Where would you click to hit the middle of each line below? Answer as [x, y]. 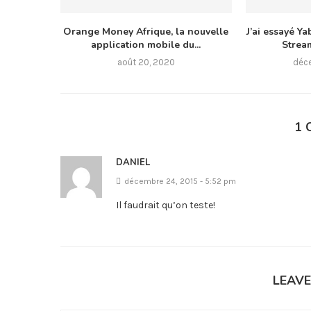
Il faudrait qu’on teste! [166, 205]
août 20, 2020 [146, 62]
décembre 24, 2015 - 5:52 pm [180, 181]
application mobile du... [146, 44]
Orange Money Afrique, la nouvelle [146, 31]
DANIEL [133, 162]
